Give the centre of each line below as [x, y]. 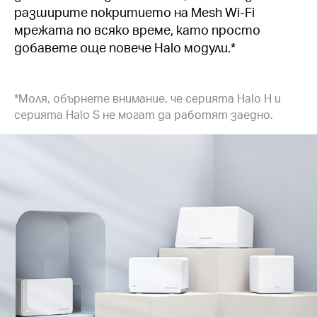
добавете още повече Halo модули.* [125, 47]
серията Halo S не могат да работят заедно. [144, 114]
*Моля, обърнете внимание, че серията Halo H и [148, 98]
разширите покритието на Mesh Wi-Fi [134, 11]
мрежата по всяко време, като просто [137, 29]
